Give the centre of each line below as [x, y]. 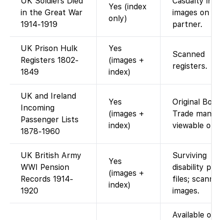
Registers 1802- [50, 60]
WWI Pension [45, 167]
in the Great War [52, 13]
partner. [187, 25]
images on [191, 13]
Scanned [189, 55]
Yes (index [127, 7]
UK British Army [51, 156]
